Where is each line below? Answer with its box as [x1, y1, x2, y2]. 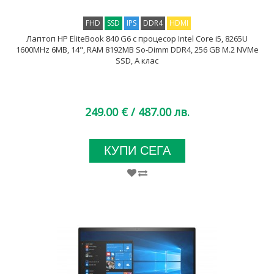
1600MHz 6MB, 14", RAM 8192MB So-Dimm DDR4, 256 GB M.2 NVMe [15, 44, 259, 55]
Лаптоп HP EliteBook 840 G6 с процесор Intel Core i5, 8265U [26, 33, 248, 44]
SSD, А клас [116, 55, 158, 66]
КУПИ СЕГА [103, 144, 171, 157]
